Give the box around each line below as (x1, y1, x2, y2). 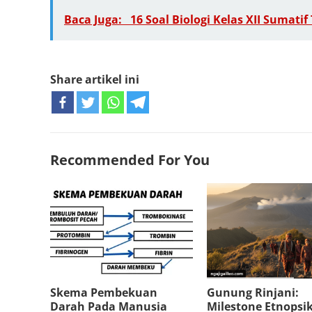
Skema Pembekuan (50, 284, 157, 300)
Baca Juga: (64, 12, 125, 27)
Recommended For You (50, 150, 210, 169)
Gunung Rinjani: (207, 284, 299, 300)
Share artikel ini (50, 72, 139, 87)
